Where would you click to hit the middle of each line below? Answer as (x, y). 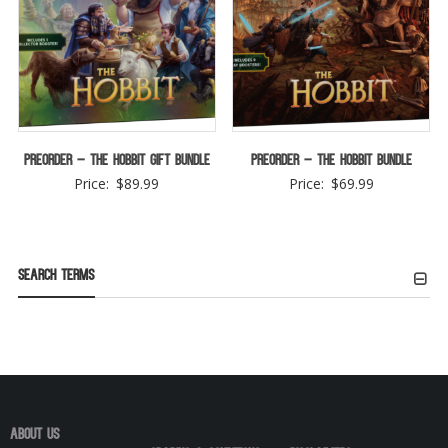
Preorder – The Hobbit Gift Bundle (116, 162)
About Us (34, 436)
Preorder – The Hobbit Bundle (331, 162)
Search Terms (56, 277)
